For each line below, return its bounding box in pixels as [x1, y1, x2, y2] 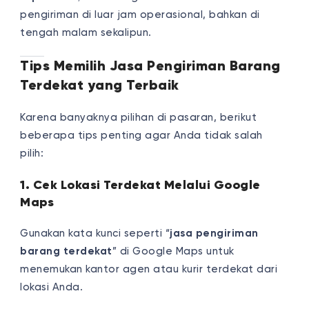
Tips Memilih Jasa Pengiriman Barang [20, 57, 281, 74]
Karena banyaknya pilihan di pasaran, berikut [20, 112, 257, 123]
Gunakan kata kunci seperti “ [20, 228, 170, 239]
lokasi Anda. [20, 281, 83, 292]
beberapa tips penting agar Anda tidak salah [20, 130, 263, 141]
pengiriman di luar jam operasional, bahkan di [20, 9, 260, 20]
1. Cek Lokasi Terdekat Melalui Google [20, 177, 261, 192]
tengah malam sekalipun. [20, 27, 152, 38]
